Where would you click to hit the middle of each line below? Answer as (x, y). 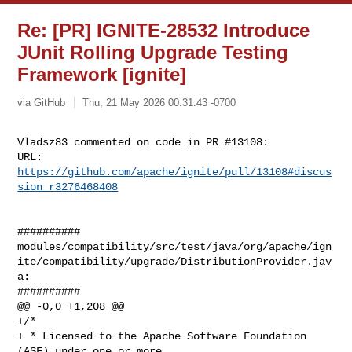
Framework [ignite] (102, 74)
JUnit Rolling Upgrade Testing (153, 52)
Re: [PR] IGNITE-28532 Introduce (164, 30)
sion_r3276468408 (68, 187)
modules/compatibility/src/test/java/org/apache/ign (175, 246)
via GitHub (42, 102)
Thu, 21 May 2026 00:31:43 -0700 (159, 102)
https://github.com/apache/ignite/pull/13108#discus (175, 172)
